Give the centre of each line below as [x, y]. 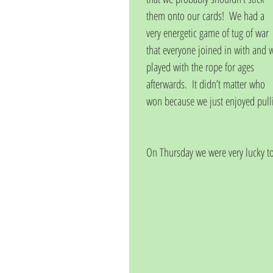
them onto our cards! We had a [207, 16]
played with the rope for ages [201, 67]
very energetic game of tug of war [209, 33]
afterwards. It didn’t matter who [207, 84]
